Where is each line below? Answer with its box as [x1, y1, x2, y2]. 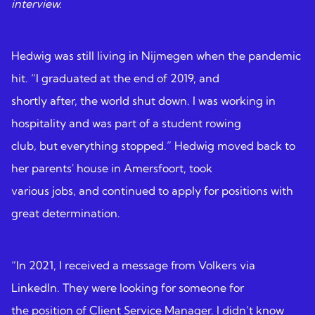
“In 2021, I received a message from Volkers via [11, 257, 255, 272]
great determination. [11, 205, 120, 220]
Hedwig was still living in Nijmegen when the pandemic [11, 48, 301, 63]
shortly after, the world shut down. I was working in [11, 93, 276, 108]
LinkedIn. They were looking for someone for [11, 280, 244, 295]
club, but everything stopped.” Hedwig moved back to [11, 138, 295, 153]
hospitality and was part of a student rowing [11, 115, 241, 130]
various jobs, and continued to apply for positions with [11, 183, 293, 198]
